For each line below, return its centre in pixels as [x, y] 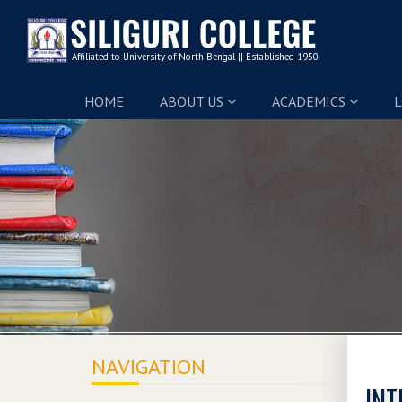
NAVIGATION [149, 367]
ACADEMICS [310, 101]
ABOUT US [193, 101]
